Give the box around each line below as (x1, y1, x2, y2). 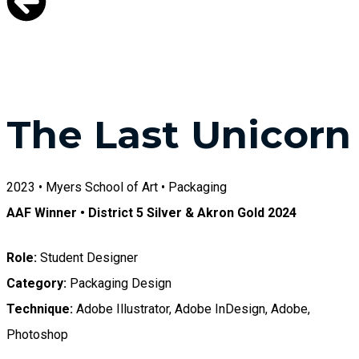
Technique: (6, 301, 73, 317)
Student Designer (40, 249, 138, 265)
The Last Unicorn (6, 111, 351, 158)
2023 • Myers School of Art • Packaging (6, 179, 227, 195)
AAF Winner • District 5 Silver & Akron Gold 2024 (6, 204, 296, 220)
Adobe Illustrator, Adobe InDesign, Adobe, (73, 301, 310, 317)
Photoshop (6, 326, 68, 342)
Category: (6, 275, 67, 291)
